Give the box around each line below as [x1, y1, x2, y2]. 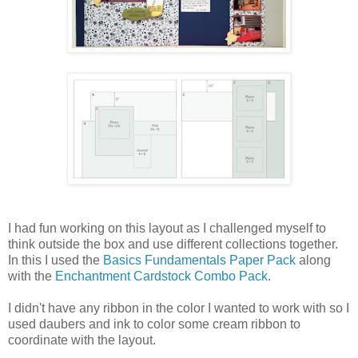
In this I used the [8, 253, 103, 267]
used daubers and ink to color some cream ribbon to [8, 316, 300, 331]
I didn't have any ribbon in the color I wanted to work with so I [8, 300, 349, 315]
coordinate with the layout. [8, 332, 156, 347]
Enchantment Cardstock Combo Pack [55, 268, 268, 283]
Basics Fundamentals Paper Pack [103, 253, 296, 267]
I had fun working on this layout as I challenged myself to [8, 221, 326, 235]
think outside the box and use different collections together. [8, 237, 338, 251]
